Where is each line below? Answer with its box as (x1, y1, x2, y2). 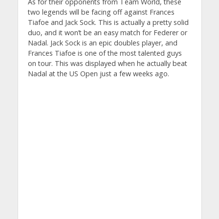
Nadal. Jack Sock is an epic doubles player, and (27, 38, 177, 48)
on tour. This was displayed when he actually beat (27, 59, 187, 68)
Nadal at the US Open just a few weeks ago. (27, 69, 169, 79)
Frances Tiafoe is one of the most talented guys (27, 48, 182, 58)
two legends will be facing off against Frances (27, 7, 175, 17)
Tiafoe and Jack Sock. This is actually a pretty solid (27, 18, 189, 27)
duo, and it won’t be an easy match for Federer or (27, 28, 187, 38)
